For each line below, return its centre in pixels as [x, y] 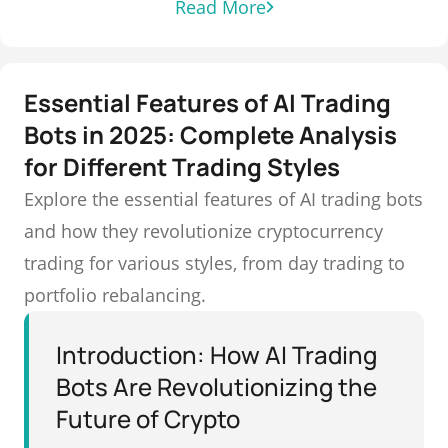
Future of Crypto [148, 418]
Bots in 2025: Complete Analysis [210, 134]
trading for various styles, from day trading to [214, 263]
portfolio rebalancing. [115, 295]
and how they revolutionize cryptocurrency [203, 231]
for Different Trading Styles [182, 166]
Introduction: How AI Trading [216, 354]
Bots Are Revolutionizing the [216, 386]
